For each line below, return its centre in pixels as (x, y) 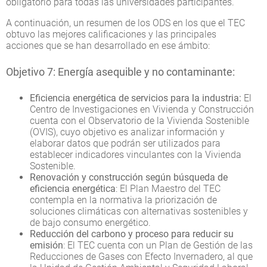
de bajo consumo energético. (90, 222)
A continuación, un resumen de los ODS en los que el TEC (125, 23)
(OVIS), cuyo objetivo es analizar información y (127, 132)
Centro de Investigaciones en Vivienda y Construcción (142, 109)
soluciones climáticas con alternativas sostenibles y (139, 211)
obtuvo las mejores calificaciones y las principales (111, 34)
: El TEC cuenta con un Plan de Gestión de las (158, 245)
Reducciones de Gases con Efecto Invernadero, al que (141, 256)
